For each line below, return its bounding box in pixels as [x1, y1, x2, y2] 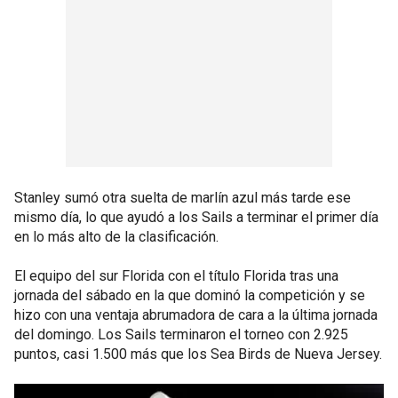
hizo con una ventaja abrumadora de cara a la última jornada [14, 306, 378, 323]
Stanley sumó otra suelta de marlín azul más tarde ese [14, 188, 351, 206]
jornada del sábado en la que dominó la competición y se [14, 286, 365, 304]
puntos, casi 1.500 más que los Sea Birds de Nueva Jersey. [14, 345, 382, 362]
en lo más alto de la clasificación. [14, 227, 219, 245]
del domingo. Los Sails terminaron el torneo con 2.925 [14, 325, 348, 343]
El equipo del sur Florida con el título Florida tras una [14, 267, 338, 284]
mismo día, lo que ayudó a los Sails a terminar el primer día [14, 208, 378, 226]
